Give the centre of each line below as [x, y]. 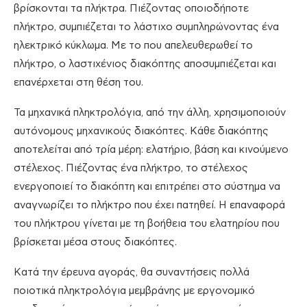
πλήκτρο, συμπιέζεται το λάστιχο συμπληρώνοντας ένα [146, 27]
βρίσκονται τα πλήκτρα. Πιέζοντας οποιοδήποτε [131, 8]
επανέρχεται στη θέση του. [78, 82]
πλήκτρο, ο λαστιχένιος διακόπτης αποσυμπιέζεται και [145, 64]
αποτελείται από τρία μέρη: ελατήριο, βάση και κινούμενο [151, 149]
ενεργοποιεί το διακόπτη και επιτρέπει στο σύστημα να [147, 186]
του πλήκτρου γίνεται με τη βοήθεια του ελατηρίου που [147, 223]
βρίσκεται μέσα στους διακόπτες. [95, 242]
